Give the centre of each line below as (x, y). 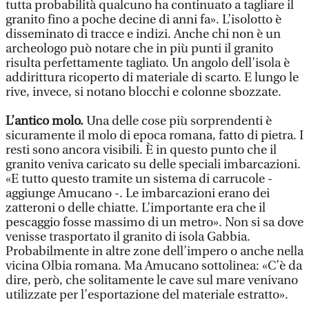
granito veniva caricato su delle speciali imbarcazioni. (153, 165)
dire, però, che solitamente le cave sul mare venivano (152, 280)
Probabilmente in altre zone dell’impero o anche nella (154, 251)
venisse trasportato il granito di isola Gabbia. (128, 237)
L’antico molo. (46, 121)
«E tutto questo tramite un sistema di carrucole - (139, 179)
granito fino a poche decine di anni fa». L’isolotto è (143, 20)
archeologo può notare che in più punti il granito (139, 49)
